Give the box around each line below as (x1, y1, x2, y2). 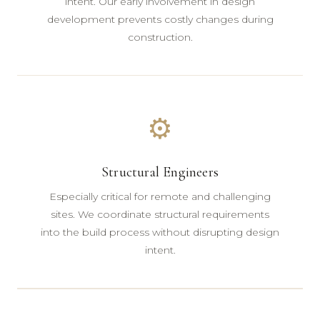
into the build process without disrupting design (41, 226, 279, 239)
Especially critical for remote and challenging (49, 190, 271, 203)
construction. (127, 30, 193, 44)
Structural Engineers (101, 164, 219, 181)
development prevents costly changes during (46, 12, 274, 26)
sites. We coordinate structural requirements (51, 208, 269, 221)
